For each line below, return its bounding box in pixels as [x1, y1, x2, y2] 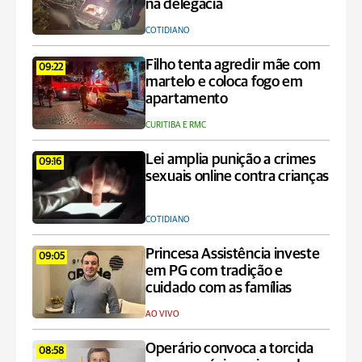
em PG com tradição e [145, 263, 283, 279]
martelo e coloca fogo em [145, 74, 303, 90]
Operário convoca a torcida [145, 341, 314, 356]
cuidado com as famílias [145, 280, 293, 296]
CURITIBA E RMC [145, 120, 206, 129]
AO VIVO [145, 309, 179, 318]
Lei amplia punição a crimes [145, 152, 316, 167]
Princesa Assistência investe [145, 246, 320, 262]
